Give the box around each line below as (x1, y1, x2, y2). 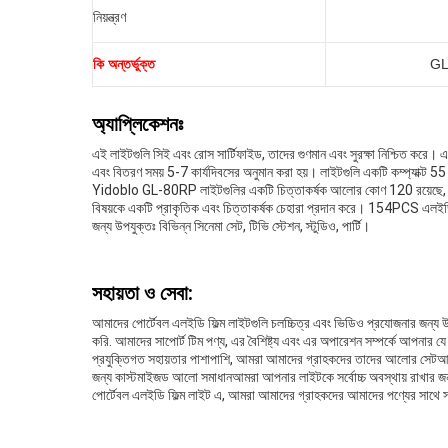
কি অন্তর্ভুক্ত (93, 56, 155, 72)
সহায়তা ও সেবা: (92, 281, 193, 305)
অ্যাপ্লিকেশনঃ (92, 112, 183, 136)
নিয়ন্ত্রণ (93, 9, 126, 25)
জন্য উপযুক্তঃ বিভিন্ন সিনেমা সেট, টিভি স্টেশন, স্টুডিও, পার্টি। (92, 218, 370, 234)
